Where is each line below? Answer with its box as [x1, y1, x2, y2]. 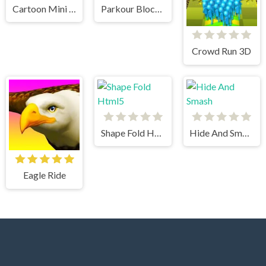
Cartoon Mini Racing [68, 2, 76, 14]
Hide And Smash [242, 126, 250, 138]
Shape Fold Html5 [154, 126, 162, 138]
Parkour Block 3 [155, 2, 163, 14]
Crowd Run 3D [192, 45, 252, 57]
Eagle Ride [23, 169, 66, 180]
